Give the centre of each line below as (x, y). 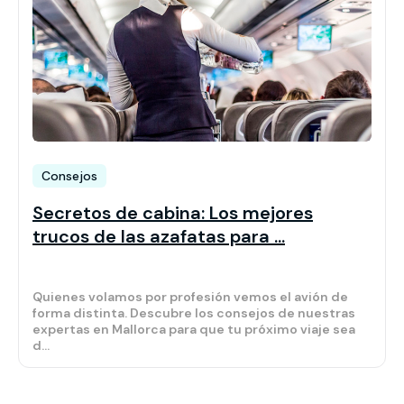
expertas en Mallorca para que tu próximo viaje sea (194, 330)
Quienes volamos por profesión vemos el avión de (190, 297)
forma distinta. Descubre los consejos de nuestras (194, 313)
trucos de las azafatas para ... (159, 237)
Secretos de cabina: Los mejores (173, 213)
